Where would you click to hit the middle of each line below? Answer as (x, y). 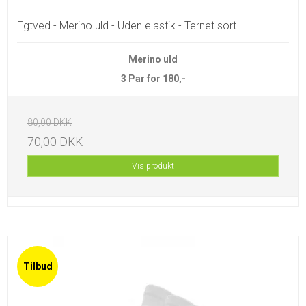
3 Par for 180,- (153, 78)
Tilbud (38, 266)
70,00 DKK (55, 142)
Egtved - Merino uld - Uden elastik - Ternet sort (127, 25)
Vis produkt (153, 166)
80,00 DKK (50, 122)
